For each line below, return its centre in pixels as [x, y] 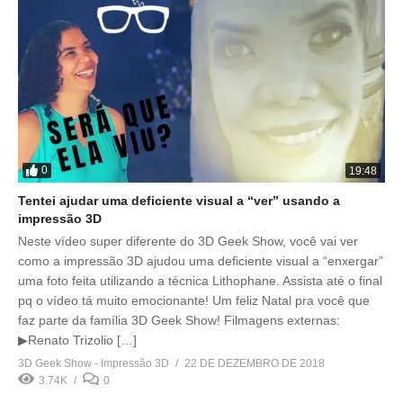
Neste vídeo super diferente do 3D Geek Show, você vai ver [188, 241]
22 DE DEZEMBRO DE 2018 [255, 363]
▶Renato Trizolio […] [77, 340]
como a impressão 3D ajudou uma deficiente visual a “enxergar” [201, 260]
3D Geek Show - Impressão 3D [94, 363]
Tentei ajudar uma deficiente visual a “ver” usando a [179, 200]
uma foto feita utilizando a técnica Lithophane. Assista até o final [200, 280]
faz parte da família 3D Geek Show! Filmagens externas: [179, 320]
